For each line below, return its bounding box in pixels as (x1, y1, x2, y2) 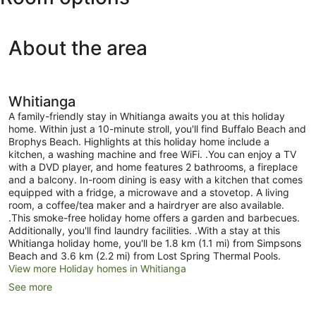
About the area (8, 36, 147, 61)
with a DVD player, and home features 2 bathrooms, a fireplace (8, 161, 298, 174)
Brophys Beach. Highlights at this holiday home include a (8, 135, 269, 148)
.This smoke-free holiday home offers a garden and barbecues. (8, 212, 300, 224)
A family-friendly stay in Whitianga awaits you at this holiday (8, 110, 285, 123)
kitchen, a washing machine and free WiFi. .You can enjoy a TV (8, 148, 296, 161)
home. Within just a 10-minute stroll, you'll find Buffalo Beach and (8, 123, 306, 135)
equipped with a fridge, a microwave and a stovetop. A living (8, 186, 289, 199)
